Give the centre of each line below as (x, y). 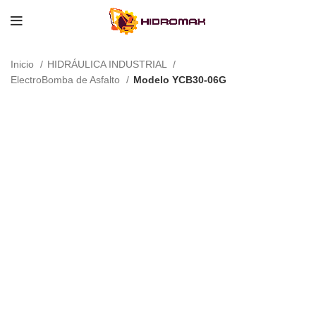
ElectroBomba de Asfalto (67, 80)
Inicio (24, 64)
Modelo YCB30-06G (180, 80)
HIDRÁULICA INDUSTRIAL (108, 64)
